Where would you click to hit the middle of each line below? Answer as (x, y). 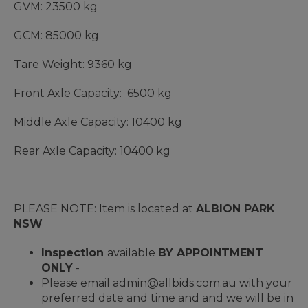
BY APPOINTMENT (211, 253)
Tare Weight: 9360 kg (73, 65)
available (133, 253)
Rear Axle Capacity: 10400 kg (92, 151)
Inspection (74, 253)
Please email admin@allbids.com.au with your (167, 283)
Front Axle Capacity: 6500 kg (93, 93)
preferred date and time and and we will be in (167, 298)
